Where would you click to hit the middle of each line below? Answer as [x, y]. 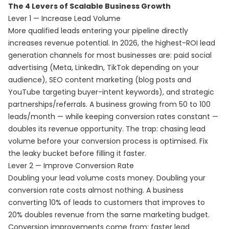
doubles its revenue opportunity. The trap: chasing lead [107, 129]
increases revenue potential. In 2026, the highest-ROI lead [112, 43]
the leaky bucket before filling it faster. [77, 153]
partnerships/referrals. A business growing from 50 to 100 [109, 104]
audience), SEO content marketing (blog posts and [100, 80]
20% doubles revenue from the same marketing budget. [109, 215]
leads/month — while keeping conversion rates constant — [113, 117]
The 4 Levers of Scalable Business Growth [89, 6]
